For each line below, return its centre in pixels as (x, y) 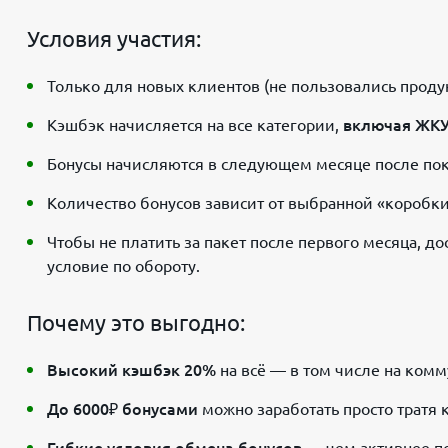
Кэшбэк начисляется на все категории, (195, 124)
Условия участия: (114, 38)
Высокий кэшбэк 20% (131, 369)
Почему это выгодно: (136, 322)
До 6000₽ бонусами (122, 408)
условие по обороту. (123, 265)
